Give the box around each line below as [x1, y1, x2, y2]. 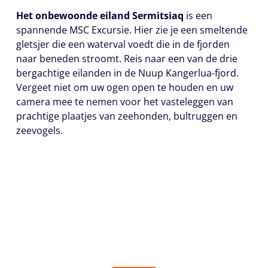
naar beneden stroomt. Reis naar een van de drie [16, 52, 237, 65]
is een [184, 9, 212, 22]
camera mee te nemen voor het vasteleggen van [16, 95, 233, 108]
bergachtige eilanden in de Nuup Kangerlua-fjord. [16, 66, 239, 80]
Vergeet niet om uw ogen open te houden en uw [16, 81, 233, 94]
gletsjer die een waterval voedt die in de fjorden [16, 38, 230, 51]
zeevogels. [16, 124, 63, 137]
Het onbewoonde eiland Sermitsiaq [16, 9, 184, 22]
